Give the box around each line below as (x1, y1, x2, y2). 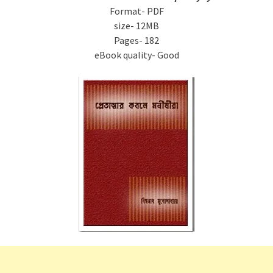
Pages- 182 (114, 34, 159, 46)
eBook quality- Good (94, 49, 179, 61)
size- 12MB (114, 19, 159, 32)
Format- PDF (109, 5, 164, 17)
